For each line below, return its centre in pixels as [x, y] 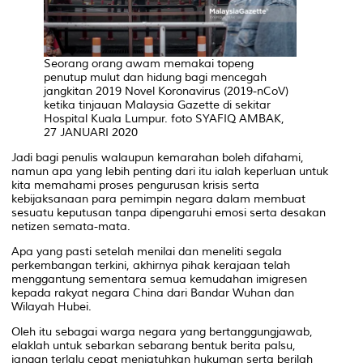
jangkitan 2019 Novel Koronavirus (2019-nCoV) [166, 92]
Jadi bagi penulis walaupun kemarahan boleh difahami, [158, 158]
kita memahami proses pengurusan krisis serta [135, 186]
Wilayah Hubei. [51, 307]
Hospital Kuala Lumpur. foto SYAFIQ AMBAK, [164, 119]
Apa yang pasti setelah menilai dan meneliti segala [147, 252]
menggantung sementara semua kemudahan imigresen [159, 280]
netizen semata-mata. [71, 227]
